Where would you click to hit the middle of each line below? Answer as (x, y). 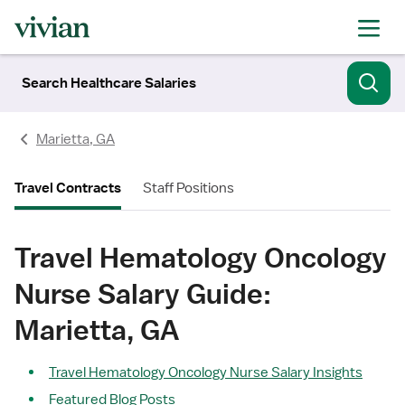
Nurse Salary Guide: (143, 293)
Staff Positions (188, 188)
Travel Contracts (68, 188)
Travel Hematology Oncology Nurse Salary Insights (206, 372)
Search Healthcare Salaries (109, 83)
